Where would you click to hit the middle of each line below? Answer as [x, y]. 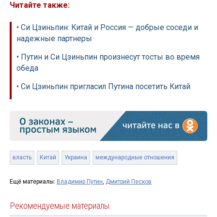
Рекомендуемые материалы [60, 206]
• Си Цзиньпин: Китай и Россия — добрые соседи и [107, 28]
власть [22, 158]
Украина [76, 158]
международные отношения [135, 158]
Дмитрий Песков [129, 182]
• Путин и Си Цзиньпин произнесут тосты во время [108, 57]
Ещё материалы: [33, 182]
